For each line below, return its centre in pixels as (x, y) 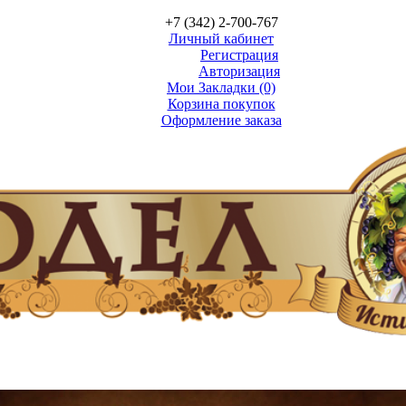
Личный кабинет (221, 39)
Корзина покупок (221, 104)
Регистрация (239, 55)
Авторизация (239, 71)
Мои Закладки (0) (221, 87)
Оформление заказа (221, 120)
